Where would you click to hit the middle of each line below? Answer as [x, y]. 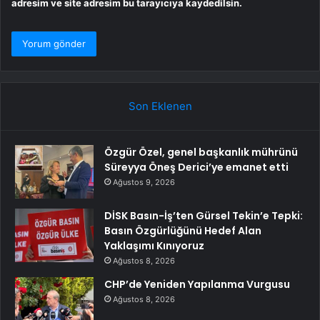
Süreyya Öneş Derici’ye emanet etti [196, 167]
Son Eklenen [160, 106]
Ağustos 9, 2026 [144, 182]
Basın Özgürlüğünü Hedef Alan [183, 231]
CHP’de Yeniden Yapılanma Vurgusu [197, 285]
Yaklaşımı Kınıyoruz [154, 246]
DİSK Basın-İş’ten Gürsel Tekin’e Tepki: [204, 216]
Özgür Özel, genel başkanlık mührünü [201, 152]
